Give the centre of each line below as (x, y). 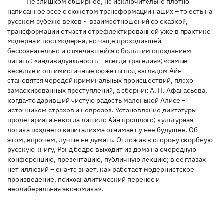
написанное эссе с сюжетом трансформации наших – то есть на (110, 11)
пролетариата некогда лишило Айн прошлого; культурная (100, 120)
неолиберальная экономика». (55, 189)
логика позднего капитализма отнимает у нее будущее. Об (103, 129)
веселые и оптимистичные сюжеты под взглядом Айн (94, 70)
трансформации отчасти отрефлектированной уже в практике (109, 31)
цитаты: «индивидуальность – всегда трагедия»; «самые (98, 60)
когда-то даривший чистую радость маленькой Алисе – (96, 100)
